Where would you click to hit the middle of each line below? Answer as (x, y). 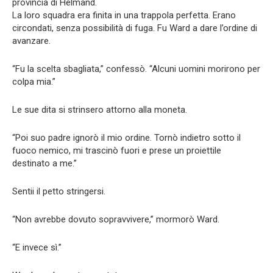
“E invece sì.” (37, 247)
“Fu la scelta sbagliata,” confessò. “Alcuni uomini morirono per (136, 69)
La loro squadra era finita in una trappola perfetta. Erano (124, 15)
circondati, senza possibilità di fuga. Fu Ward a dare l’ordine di (135, 28)
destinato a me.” (44, 163)
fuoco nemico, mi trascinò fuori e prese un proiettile (117, 150)
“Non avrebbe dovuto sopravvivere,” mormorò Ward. (116, 219)
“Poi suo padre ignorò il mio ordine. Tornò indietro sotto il (126, 137)
